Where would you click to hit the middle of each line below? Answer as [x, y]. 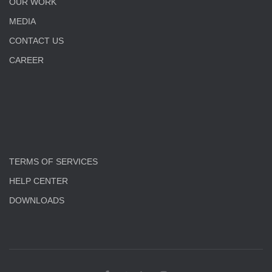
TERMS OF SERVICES [53, 161]
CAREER [26, 60]
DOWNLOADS [37, 200]
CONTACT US [36, 41]
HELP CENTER [39, 181]
